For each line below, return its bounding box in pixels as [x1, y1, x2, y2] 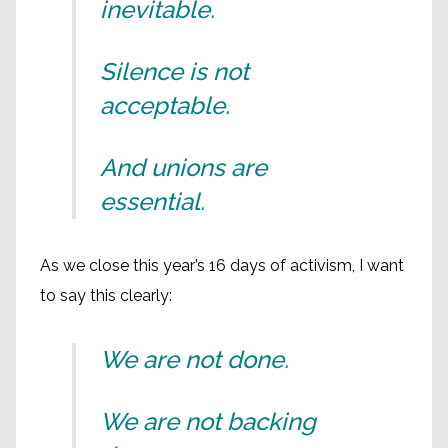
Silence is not [100, 56, 249, 86]
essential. [100, 186, 205, 216]
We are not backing [100, 406, 316, 436]
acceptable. [100, 90, 230, 120]
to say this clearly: [40, 285, 172, 305]
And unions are [100, 152, 267, 182]
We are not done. [100, 344, 289, 374]
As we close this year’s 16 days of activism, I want [40, 255, 404, 275]
